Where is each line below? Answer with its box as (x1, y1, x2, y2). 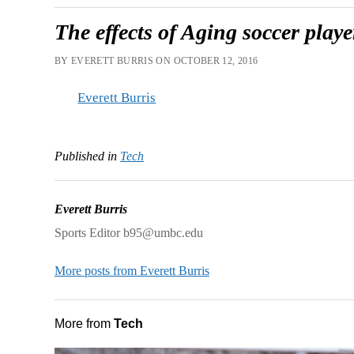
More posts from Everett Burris (54, 263, 209, 277)
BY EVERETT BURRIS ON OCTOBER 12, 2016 (54, 55, 258, 66)
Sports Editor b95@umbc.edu (54, 225, 203, 239)
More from (54, 316, 114, 330)
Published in (54, 149, 117, 163)
